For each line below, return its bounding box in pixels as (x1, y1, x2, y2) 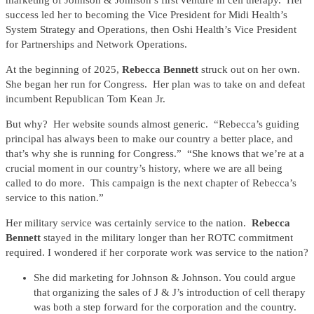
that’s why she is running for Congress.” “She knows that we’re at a (6, 148, 304, 160)
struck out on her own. (201, 64, 303, 76)
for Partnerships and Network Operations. (6, 39, 187, 50)
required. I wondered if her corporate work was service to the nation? (6, 247, 308, 259)
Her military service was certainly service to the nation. (6, 217, 252, 229)
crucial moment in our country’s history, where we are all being (6, 163, 282, 175)
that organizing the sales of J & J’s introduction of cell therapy (34, 287, 306, 299)
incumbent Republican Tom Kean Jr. (6, 93, 165, 105)
